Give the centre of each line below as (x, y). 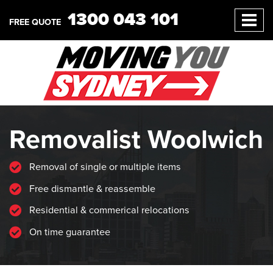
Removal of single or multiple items (104, 167)
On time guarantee (69, 232)
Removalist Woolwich (136, 139)
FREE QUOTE (35, 23)
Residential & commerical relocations (108, 211)
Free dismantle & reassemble (91, 189)
